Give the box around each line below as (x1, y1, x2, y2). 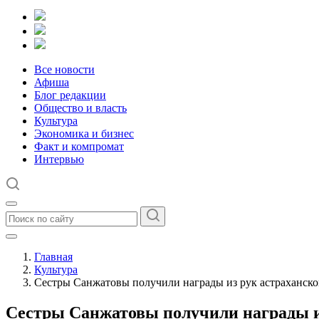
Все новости (34, 63, 95, 75)
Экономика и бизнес (34, 127, 134, 140)
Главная (34, 251, 73, 263)
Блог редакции (34, 89, 106, 101)
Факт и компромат (34, 140, 124, 152)
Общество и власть (34, 102, 127, 114)
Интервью (34, 153, 84, 165)
